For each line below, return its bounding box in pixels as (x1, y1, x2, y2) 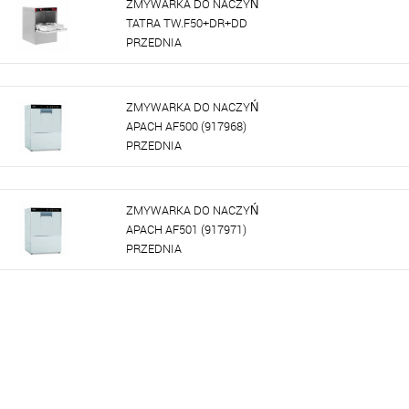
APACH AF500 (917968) (126, 117, 246, 134)
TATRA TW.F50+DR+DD (126, 14, 247, 31)
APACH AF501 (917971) (126, 220, 246, 237)
